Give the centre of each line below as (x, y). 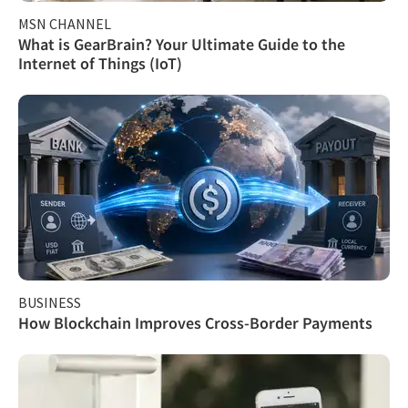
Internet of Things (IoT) (100, 63)
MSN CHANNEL (65, 23)
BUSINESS (50, 302)
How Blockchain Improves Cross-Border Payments (195, 322)
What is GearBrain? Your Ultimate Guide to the (182, 44)
